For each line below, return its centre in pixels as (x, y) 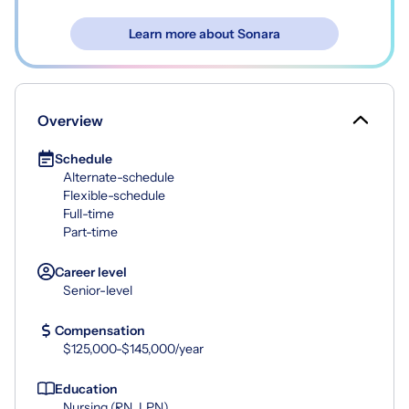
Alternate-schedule (119, 177)
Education (86, 388)
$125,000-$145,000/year (133, 348)
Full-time (89, 213)
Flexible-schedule (114, 195)
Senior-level (98, 290)
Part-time (90, 231)
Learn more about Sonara (204, 33)
